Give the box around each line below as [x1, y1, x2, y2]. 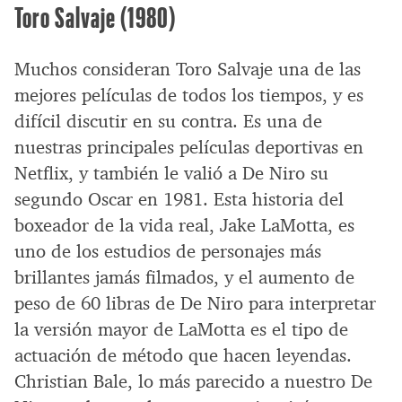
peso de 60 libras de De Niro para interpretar [14, 291, 376, 315]
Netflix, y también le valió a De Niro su [14, 161, 328, 185]
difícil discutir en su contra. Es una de [14, 109, 322, 133]
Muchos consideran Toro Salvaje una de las [14, 57, 361, 81]
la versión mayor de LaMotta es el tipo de [14, 317, 348, 341]
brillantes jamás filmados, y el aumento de [14, 265, 354, 289]
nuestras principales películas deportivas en [14, 135, 363, 159]
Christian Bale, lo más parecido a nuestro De [14, 369, 372, 393]
